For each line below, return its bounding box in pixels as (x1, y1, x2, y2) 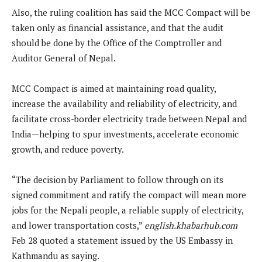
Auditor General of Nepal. (12, 51, 116, 64)
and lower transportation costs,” (12, 219, 144, 231)
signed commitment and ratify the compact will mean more (12, 188, 246, 201)
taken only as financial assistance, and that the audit (12, 21, 223, 33)
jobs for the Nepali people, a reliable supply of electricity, (12, 204, 243, 216)
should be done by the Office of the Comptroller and (12, 36, 222, 49)
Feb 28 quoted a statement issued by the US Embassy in (12, 234, 233, 246)
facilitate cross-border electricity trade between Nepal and (12, 112, 247, 125)
